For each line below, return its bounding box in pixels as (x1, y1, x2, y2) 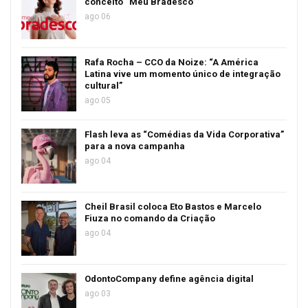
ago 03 (85, 288, 111, 298)
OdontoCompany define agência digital (85, 273, 254, 284)
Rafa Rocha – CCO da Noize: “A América (85, 56, 258, 67)
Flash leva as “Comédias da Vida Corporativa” (85, 129, 284, 140)
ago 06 (85, 11, 111, 21)
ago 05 (85, 95, 111, 105)
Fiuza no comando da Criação (85, 212, 215, 223)
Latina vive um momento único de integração (85, 68, 280, 79)
